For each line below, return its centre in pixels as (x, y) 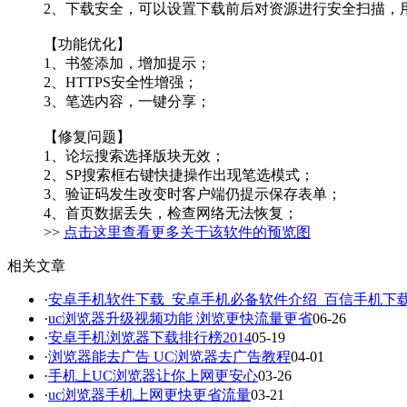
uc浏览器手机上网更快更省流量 (149, 395)
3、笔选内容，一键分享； (127, 102)
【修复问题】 (87, 137)
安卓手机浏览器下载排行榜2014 (150, 338)
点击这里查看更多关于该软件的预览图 (187, 233)
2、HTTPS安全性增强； (121, 83)
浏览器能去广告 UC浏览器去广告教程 (169, 357)
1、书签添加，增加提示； (127, 64)
